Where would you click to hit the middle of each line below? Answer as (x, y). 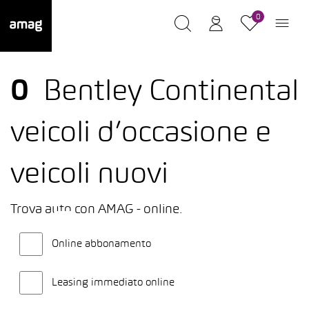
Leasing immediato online (113, 283)
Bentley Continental (171, 93)
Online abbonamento (101, 244)
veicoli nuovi (89, 176)
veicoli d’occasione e (141, 134)
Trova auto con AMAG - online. (96, 210)
